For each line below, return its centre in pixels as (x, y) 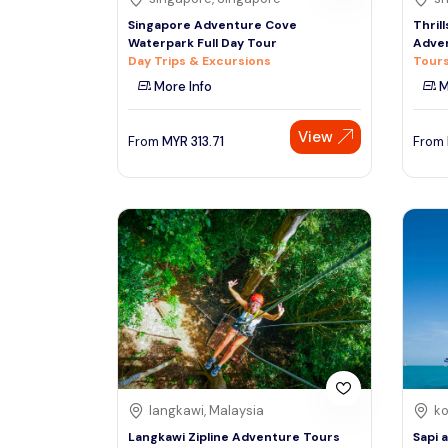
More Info (181, 86)
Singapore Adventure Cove (212, 24)
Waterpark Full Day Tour (202, 42)
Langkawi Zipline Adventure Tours (234, 437)
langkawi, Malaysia (206, 411)
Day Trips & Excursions (199, 60)
